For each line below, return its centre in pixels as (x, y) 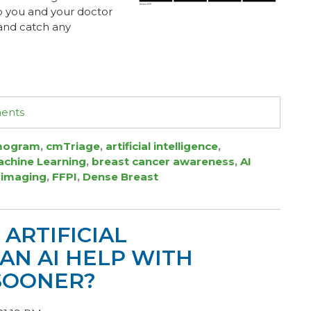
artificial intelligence (162, 146)
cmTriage (73, 146)
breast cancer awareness (163, 161)
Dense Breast (120, 177)
